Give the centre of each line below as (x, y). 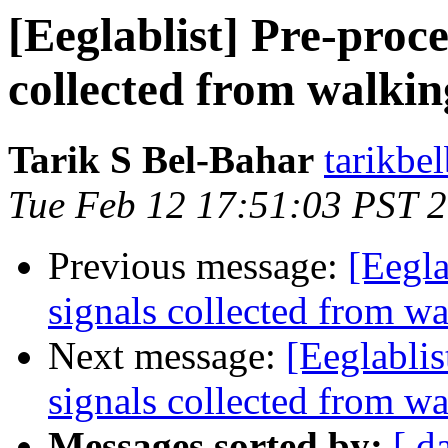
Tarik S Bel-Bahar (161, 160)
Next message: (167, 356)
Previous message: (198, 266)
